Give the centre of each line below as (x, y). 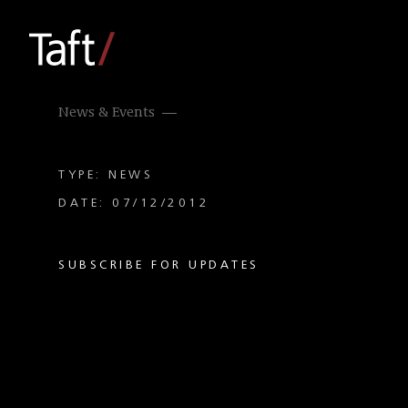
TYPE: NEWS (106, 175)
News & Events (107, 113)
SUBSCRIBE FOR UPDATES (159, 265)
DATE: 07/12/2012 (134, 203)
